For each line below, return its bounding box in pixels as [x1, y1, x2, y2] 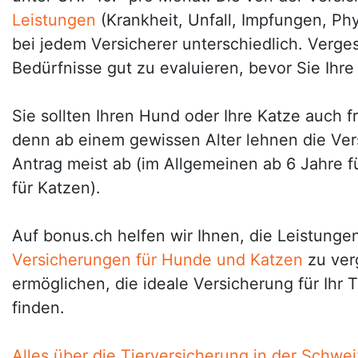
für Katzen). [12, 178, 101, 197]
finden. [12, 298, 65, 317]
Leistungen [12, 10, 96, 30]
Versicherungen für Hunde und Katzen [12, 250, 303, 269]
